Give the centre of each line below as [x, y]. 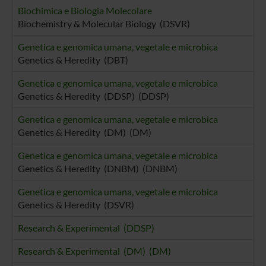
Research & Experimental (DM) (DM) [94, 251]
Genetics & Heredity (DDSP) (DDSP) [93, 96]
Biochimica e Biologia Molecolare [85, 11]
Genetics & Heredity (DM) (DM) [84, 132]
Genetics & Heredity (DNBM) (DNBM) [97, 169]
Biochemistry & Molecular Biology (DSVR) [104, 24]
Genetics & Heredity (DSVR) [76, 205]
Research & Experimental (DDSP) [86, 228]
